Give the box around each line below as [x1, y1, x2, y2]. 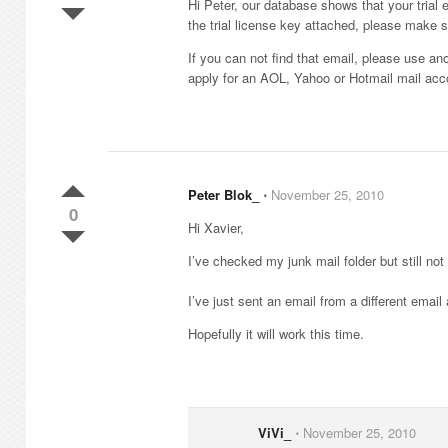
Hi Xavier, [188, 218, 244, 237]
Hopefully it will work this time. [188, 324, 364, 343]
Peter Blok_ [188, 185, 259, 204]
